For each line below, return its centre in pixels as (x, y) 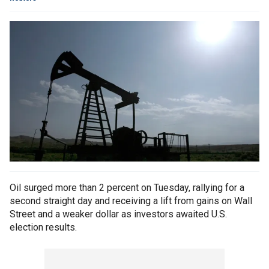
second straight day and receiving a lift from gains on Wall (131, 201)
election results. (43, 228)
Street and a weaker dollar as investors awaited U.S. (118, 214)
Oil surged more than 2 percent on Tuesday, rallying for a (127, 188)
